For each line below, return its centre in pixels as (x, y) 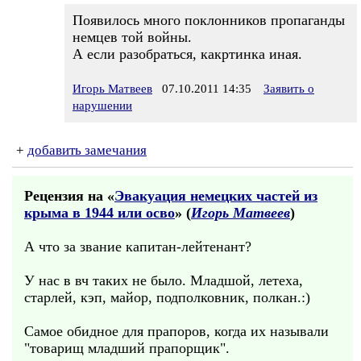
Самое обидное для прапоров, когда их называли (176, 331)
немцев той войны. (132, 37)
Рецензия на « (69, 196)
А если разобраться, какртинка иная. (187, 54)
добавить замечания (87, 150)
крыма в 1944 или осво (100, 213)
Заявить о (289, 89)
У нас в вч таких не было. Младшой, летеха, (164, 280)
